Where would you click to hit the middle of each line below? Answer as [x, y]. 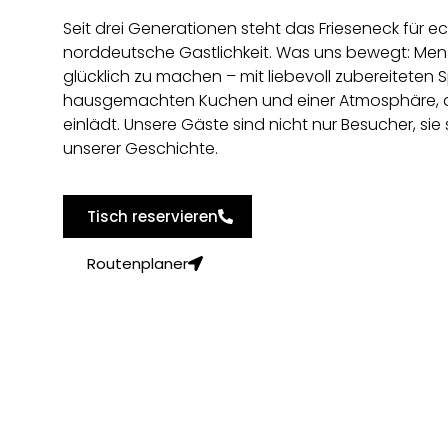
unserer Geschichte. [140, 148]
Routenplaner [137, 264]
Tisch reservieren [152, 217]
